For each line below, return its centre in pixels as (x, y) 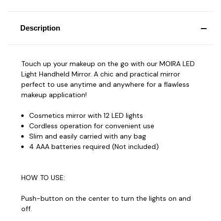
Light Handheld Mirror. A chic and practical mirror (101, 74)
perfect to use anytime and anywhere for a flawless (105, 84)
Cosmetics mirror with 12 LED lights (86, 115)
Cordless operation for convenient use (92, 126)
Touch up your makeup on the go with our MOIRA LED (108, 63)
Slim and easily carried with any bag (88, 136)
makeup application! (54, 94)
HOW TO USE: (43, 177)
